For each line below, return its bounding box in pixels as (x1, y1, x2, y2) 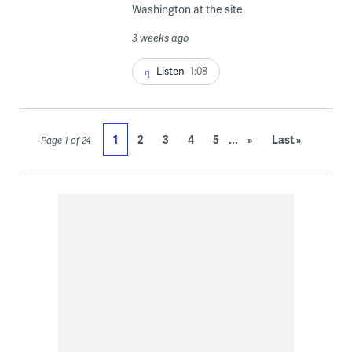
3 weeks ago (131, 30, 189, 45)
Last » (272, 131, 302, 147)
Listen (156, 63, 185, 78)
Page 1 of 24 (41, 133, 91, 147)
